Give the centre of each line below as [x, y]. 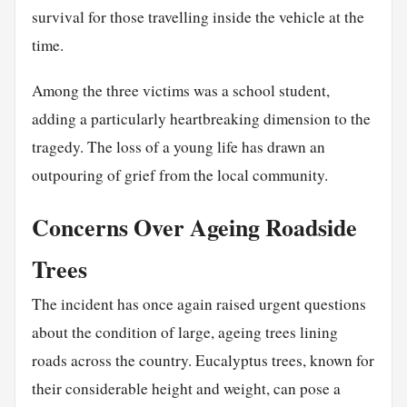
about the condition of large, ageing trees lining [184, 333]
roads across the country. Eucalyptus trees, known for [203, 361]
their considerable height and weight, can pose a [186, 389]
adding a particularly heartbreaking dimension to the [201, 119]
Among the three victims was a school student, [180, 91]
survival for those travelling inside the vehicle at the [198, 17]
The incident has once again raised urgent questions [199, 304]
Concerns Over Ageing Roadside [194, 228]
